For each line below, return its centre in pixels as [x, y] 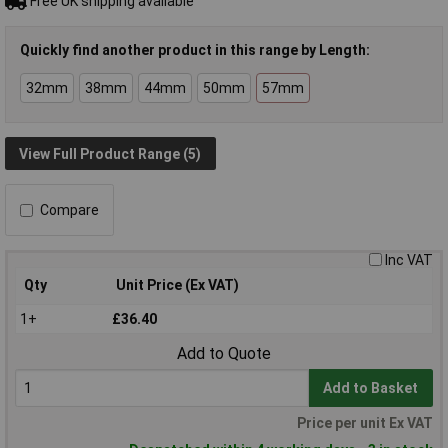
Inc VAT [409, 260]
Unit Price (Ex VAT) [177, 285]
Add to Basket [371, 388]
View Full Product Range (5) [110, 153]
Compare [69, 210]
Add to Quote [224, 354]
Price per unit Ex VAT [365, 423]
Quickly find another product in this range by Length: [195, 50]
